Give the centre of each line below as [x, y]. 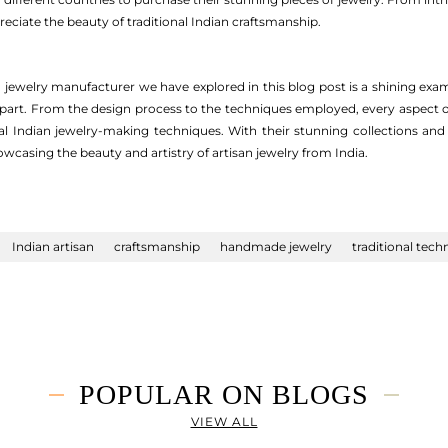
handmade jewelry [276, 246]
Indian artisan [53, 246]
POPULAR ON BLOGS [224, 394]
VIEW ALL [224, 421]
